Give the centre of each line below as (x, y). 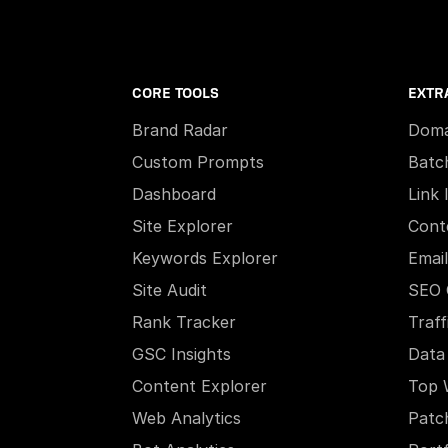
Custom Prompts (198, 162)
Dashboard (174, 194)
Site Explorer (182, 226)
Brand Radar (180, 130)
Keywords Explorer (205, 258)
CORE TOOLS (175, 93)
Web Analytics (186, 418)
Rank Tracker (184, 322)
